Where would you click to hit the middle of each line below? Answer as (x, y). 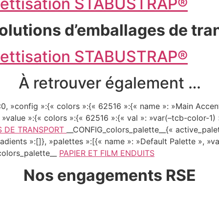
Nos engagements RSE (109, 175)
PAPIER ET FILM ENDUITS (107, 153)
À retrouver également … (109, 83)
